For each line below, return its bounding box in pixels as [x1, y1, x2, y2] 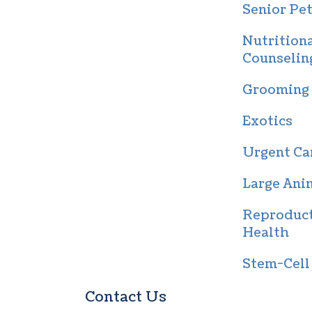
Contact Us [84, 288, 166, 308]
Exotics [242, 113, 293, 131]
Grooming [242, 81, 310, 100]
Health [242, 224, 290, 242]
